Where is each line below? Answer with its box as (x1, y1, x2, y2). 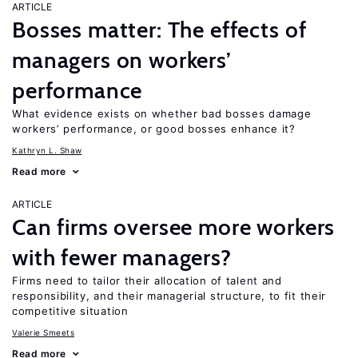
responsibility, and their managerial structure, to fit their (12, 289, 327, 302)
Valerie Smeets (12, 328, 74, 337)
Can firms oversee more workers (12, 213, 336, 241)
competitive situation (12, 304, 129, 317)
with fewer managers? (12, 244, 232, 271)
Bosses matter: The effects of (12, 16, 307, 43)
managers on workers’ (12, 46, 232, 74)
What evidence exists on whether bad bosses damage (12, 107, 312, 120)
